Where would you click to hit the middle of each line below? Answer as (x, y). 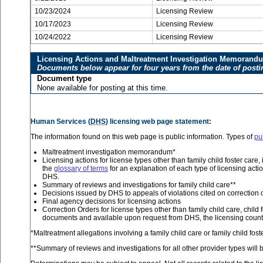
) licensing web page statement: (159, 122)
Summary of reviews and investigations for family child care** (139, 185)
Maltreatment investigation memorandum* (109, 152)
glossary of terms (81, 168)
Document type (64, 78)
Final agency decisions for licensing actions (112, 201)
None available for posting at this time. (102, 88)
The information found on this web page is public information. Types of (142, 137)
